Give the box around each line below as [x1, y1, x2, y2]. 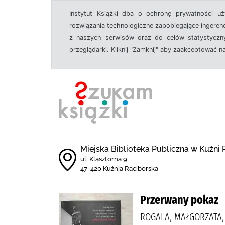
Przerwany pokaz [140, 193, 218, 207]
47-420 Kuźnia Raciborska [80, 165, 158, 172]
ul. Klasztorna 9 [80, 155, 127, 163]
